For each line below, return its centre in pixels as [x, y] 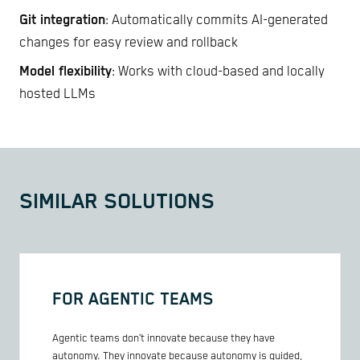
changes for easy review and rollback [129, 43]
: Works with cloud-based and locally [218, 72]
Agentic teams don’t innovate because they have [164, 338]
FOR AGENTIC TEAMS [133, 300]
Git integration [62, 20]
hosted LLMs [57, 94]
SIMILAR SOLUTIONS [117, 202]
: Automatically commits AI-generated [217, 20]
